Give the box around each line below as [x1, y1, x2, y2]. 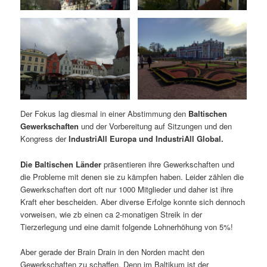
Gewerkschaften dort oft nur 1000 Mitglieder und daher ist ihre [20, 183, 234, 195]
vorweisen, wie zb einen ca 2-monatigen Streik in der [20, 208, 203, 220]
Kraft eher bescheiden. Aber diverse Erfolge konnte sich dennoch [20, 195, 246, 207]
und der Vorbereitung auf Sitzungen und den [79, 120, 232, 132]
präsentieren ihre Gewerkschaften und [101, 158, 235, 170]
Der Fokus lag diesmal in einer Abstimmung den [20, 108, 189, 120]
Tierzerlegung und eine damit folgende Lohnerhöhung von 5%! [20, 221, 234, 232]
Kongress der [20, 133, 67, 145]
